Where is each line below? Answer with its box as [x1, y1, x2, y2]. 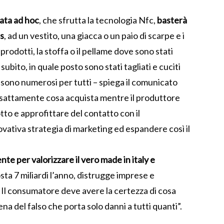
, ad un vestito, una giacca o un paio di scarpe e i [4, 30, 184, 41]
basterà [157, 14, 187, 26]
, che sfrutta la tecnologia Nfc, [39, 14, 157, 26]
